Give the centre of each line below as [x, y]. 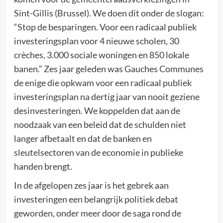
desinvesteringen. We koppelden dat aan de [97, 110]
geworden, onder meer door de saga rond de [97, 213]
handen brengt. [43, 166]
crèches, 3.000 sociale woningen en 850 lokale [101, 55]
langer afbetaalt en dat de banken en [83, 138]
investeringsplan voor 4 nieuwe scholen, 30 [96, 41]
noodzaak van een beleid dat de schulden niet [100, 124]
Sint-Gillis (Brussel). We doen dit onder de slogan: [109, 13]
